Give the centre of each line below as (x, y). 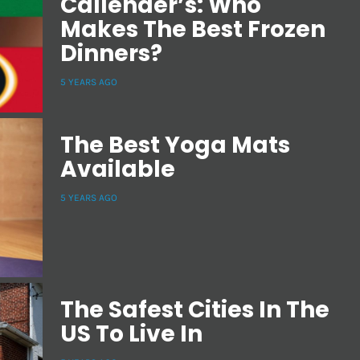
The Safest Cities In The (195, 309)
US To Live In (131, 333)
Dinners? (111, 54)
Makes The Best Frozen (193, 30)
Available (118, 170)
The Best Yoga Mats (175, 145)
